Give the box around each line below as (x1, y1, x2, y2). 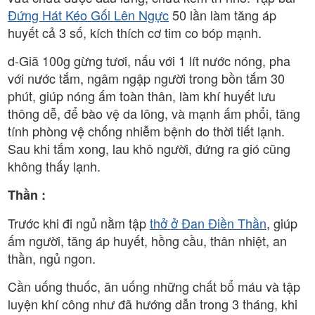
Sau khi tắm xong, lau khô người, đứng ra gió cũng (8, 139, 290, 157)
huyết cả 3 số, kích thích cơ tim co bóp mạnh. (8, 22, 262, 41)
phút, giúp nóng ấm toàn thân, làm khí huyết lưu (8, 86, 276, 105)
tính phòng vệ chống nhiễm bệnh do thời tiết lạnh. (8, 121, 285, 140)
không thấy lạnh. (8, 156, 101, 175)
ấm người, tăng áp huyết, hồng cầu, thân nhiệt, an (8, 231, 287, 250)
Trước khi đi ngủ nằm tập (8, 213, 150, 232)
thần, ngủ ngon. (8, 248, 96, 267)
